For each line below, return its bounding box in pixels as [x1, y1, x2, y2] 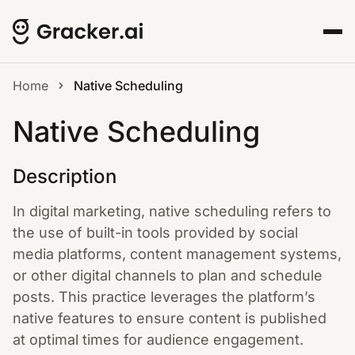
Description [13, 165, 116, 188]
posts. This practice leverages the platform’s [13, 288, 315, 305]
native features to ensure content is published [13, 310, 326, 326]
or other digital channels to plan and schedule [13, 267, 323, 284]
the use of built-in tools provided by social [13, 224, 298, 241]
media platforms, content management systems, [13, 246, 342, 262]
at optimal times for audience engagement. [13, 331, 303, 348]
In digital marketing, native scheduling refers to [13, 203, 331, 219]
